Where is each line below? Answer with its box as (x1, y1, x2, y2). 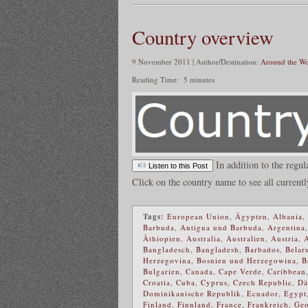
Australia (186, 232, 221, 243)
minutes (190, 74, 214, 85)
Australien (226, 232, 265, 243)
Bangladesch (143, 243, 190, 254)
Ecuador (247, 287, 278, 298)
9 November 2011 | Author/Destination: (132, 56, 261, 67)
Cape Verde (219, 265, 262, 276)
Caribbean (267, 265, 306, 276)
